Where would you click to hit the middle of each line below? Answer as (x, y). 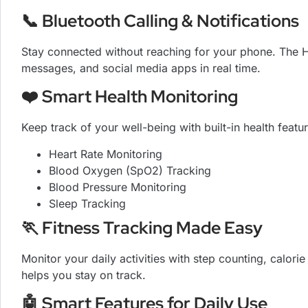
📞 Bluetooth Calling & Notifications (160, 21)
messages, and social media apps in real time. (141, 68)
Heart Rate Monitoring (106, 154)
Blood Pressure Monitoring (118, 187)
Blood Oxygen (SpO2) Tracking (130, 170)
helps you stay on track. (84, 275)
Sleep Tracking (87, 203)
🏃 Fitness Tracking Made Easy (142, 228)
